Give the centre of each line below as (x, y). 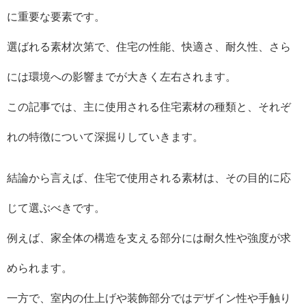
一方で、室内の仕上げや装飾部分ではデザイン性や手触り (149, 298)
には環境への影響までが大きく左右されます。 (122, 77)
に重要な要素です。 (56, 17)
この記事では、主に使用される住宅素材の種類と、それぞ (149, 107)
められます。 (40, 268)
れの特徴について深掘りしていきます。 (105, 137)
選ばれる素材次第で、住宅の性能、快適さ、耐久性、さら (149, 47)
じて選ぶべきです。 (56, 208)
